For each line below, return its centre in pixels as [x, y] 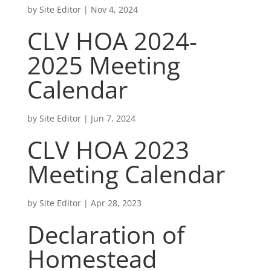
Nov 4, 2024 [114, 9]
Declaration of [106, 234]
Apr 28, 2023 [116, 203]
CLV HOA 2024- [112, 41]
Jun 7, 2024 [113, 118]
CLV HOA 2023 [108, 150]
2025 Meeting [103, 65]
